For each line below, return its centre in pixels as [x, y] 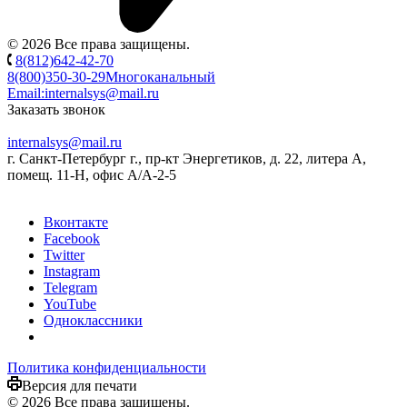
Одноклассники [93, 320]
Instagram [72, 271]
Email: [26, 93]
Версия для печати [79, 385]
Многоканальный [160, 76]
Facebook [72, 238]
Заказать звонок [56, 109]
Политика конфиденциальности [107, 367]
